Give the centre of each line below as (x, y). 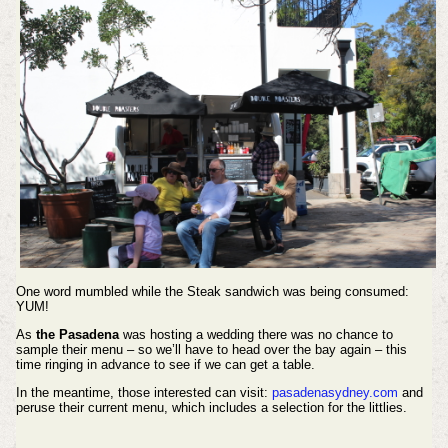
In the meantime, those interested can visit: (143, 392)
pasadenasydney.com (334, 392)
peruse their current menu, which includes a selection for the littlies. (213, 407)
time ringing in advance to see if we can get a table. (165, 365)
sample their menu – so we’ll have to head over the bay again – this (211, 350)
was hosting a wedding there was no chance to (255, 335)
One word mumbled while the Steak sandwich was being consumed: (212, 292)
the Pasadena (77, 335)
